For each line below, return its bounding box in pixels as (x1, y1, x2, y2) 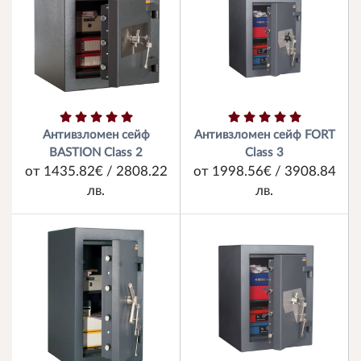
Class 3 (245, 147, 284, 159)
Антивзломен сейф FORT (193, 129, 335, 141)
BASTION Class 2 (49, 147, 143, 159)
